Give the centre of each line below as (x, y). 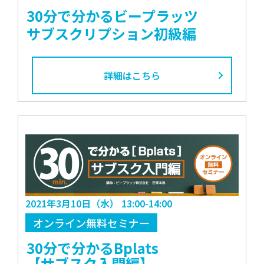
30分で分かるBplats (93, 248)
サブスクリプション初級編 (112, 33)
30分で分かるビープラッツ (113, 15)
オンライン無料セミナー (91, 223)
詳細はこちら (132, 75)
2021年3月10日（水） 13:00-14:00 (98, 204)
